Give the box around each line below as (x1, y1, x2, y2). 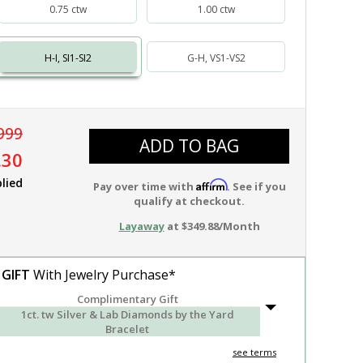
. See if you (226, 179, 286, 194)
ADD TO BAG (139, 135, 240, 157)
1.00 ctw (197, 2, 235, 16)
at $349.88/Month (164, 219, 260, 233)
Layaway (118, 219, 164, 233)
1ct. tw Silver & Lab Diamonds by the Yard (20, 307, 234, 322)
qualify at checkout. (134, 194, 246, 208)
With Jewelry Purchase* (30, 266, 177, 284)
